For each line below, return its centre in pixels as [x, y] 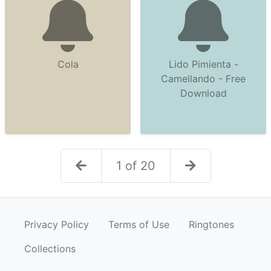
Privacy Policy [57, 224]
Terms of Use [139, 224]
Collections [50, 249]
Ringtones [211, 224]
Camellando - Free [203, 79]
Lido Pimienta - [203, 64]
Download [203, 93]
